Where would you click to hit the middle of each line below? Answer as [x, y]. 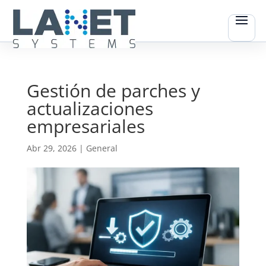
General [102, 148]
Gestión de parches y [113, 91]
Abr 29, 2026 [51, 148]
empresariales [85, 126]
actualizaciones [90, 108]
